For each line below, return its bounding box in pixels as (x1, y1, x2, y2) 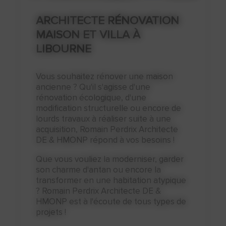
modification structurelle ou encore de (36, 103, 182, 114)
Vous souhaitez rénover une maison (36, 71, 174, 82)
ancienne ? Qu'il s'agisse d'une (36, 82, 151, 92)
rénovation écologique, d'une (36, 92, 147, 103)
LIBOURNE (36, 42, 92, 56)
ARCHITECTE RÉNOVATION (36, 14, 180, 28)
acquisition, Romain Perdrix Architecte (36, 124, 179, 135)
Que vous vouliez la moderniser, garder (36, 154, 184, 164)
